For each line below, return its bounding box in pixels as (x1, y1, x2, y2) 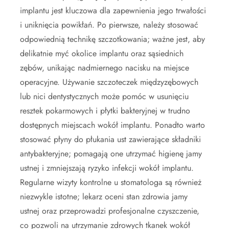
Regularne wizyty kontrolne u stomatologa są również (20, 176, 201, 189)
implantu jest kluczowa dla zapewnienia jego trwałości (20, 5, 206, 17)
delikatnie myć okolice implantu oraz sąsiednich (20, 48, 184, 60)
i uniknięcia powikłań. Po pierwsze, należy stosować (20, 19, 198, 31)
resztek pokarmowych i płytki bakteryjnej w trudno (20, 105, 190, 117)
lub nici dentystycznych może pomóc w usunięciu (20, 90, 189, 103)
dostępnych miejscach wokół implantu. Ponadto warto (20, 119, 205, 131)
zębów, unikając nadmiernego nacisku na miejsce (20, 62, 189, 74)
